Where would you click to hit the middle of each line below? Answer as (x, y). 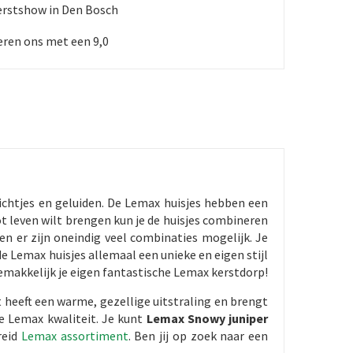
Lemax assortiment (75, 336)
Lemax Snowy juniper (207, 318)
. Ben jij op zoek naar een (198, 336)
